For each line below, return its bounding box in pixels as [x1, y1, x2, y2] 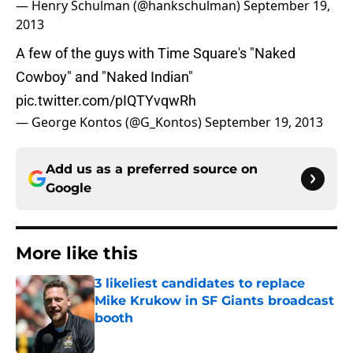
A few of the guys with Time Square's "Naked [16, 45, 295, 62]
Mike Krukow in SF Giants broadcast [95, 293, 334, 309]
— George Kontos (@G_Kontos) [16, 113, 205, 132]
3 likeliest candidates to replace [95, 276, 305, 292]
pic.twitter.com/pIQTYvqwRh [16, 92, 196, 110]
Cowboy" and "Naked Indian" [16, 69, 193, 86]
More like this [16, 243, 138, 265]
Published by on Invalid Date [94, 327, 231, 340]
